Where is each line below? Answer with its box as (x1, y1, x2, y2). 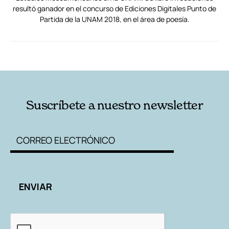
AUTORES (140, 50, 173, 60)
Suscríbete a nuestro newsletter (26, 97, 203, 112)
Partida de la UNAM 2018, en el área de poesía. (39, 14, 190, 24)
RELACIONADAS (27, 50, 79, 60)
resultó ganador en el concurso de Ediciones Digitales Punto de (13, 3, 216, 13)
